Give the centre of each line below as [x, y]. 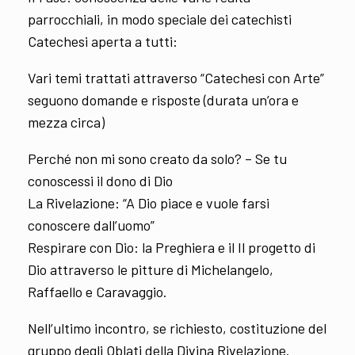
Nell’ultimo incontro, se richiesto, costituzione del [177, 328]
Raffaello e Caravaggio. [97, 291]
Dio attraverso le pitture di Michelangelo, [151, 269]
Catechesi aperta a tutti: [103, 41]
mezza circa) [66, 122]
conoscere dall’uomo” [91, 225]
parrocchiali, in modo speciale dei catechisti [160, 19]
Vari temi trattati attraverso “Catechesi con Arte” [176, 77]
